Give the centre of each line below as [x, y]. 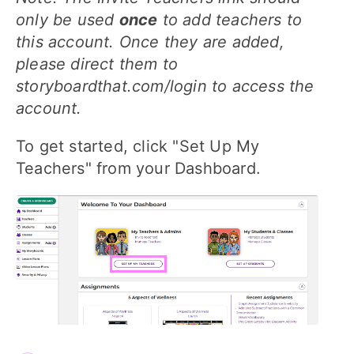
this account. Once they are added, [150, 41]
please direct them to [97, 64]
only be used [65, 19]
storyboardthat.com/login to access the [165, 86]
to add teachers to [232, 19]
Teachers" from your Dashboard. [138, 168]
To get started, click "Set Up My [138, 146]
